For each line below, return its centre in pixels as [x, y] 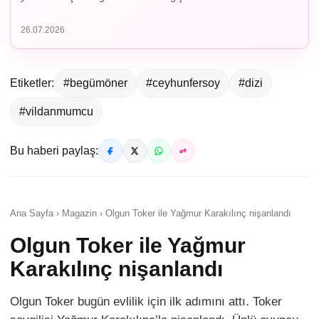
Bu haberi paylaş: [54, 150]
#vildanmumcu [56, 111]
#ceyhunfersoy [183, 83]
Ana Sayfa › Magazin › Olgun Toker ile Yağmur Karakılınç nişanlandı [151, 213]
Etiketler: [32, 83]
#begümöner [95, 83]
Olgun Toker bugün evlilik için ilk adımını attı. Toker [146, 301]
